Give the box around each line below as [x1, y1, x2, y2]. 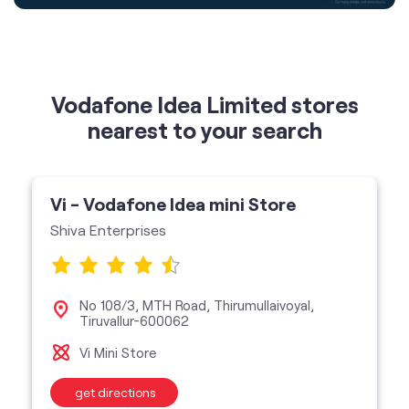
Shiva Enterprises [49, 96, 166, 114]
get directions [74, 259, 156, 276]
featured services [112, 366, 297, 394]
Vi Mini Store [79, 219, 156, 236]
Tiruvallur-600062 [79, 187, 189, 204]
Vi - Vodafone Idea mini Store [49, 68, 296, 90]
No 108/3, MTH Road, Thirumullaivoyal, [79, 172, 314, 189]
